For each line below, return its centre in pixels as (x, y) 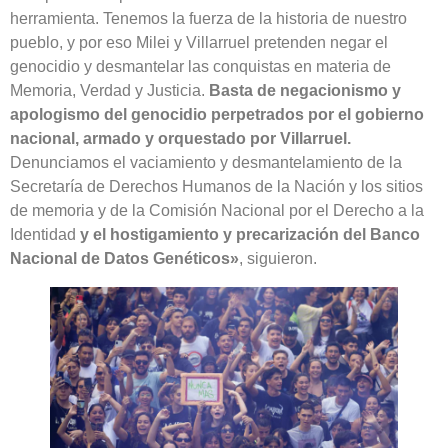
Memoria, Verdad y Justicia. (109, 90)
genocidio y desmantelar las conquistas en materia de (200, 66)
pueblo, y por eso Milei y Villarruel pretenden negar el (199, 42)
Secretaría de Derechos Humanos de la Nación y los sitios (216, 186)
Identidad (45, 234)
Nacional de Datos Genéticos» (124, 258)
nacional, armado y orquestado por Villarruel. (180, 138)
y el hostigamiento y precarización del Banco (250, 234)
